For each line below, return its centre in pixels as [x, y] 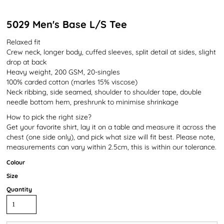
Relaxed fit [23, 42]
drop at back [26, 62]
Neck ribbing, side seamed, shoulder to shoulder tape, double [104, 92]
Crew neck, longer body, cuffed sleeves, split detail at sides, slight [111, 52]
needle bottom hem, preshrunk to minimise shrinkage [92, 102]
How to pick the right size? [49, 117]
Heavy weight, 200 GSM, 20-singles [63, 72]
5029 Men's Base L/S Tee [67, 24]
